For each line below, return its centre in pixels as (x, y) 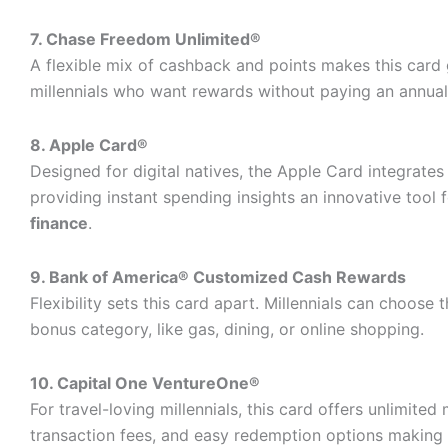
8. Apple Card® (89, 145)
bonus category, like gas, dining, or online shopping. (227, 329)
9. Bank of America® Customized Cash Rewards (218, 277)
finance (59, 223)
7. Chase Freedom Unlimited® (145, 39)
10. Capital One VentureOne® (145, 383)
